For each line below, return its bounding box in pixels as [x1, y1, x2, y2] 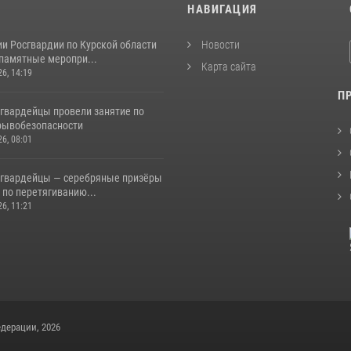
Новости [199, 38, 240, 51]
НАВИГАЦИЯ [187, 2, 258, 16]
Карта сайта [199, 60, 256, 73]
